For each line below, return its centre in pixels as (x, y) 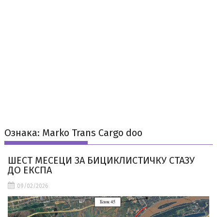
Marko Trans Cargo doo (93, 133)
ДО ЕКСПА (30, 170)
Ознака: (23, 133)
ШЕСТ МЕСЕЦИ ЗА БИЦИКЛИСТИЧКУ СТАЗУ (101, 161)
